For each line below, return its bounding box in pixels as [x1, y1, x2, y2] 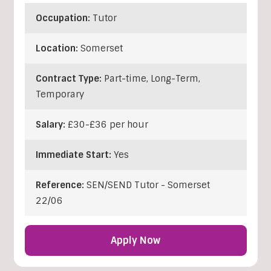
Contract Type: [35, 73, 104, 85]
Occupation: [35, 12, 93, 25]
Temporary [35, 88, 84, 101]
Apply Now [111, 234, 160, 247]
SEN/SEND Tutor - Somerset [86, 179, 210, 192]
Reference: [35, 179, 87, 192]
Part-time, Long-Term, [103, 73, 200, 85]
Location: [35, 42, 80, 55]
